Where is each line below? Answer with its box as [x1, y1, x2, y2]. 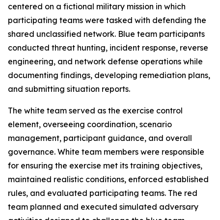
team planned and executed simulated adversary [8, 202, 198, 212]
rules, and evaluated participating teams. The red [8, 188, 197, 198]
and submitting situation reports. [8, 84, 130, 94]
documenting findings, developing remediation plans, [8, 70, 210, 80]
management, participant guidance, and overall [8, 133, 192, 143]
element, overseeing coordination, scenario [8, 119, 172, 129]
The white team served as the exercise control [8, 106, 183, 115]
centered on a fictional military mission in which [8, 1, 186, 11]
